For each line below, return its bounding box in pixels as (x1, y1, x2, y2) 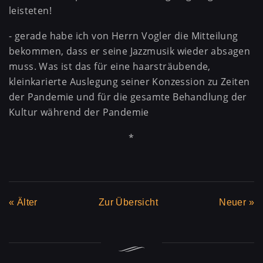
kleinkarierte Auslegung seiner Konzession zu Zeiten (9, 75, 250, 89)
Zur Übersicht (98, 197, 159, 208)
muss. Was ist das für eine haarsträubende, (9, 60, 211, 73)
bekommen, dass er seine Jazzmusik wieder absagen (9, 45, 251, 58)
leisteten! (9, 4, 52, 17)
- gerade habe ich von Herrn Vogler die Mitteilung (9, 29, 238, 43)
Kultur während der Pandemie (9, 106, 149, 119)
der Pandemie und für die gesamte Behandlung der (9, 90, 247, 104)
